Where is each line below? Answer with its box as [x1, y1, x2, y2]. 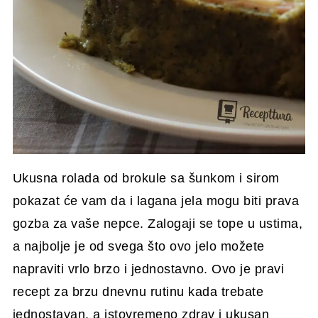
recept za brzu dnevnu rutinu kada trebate [12, 284, 264, 299]
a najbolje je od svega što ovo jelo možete [12, 238, 265, 253]
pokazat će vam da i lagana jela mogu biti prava [12, 193, 300, 208]
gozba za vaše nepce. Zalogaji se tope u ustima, [12, 216, 303, 231]
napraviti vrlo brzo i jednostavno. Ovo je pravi [12, 261, 285, 276]
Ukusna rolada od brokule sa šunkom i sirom [12, 170, 280, 185]
